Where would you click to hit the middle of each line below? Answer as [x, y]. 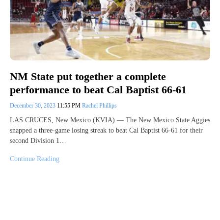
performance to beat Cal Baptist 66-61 [98, 89]
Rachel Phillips [99, 105]
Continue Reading [35, 159]
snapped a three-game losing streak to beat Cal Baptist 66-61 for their [106, 130]
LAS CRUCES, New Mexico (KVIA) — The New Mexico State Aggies [110, 120]
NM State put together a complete [88, 77]
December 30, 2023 [33, 105]
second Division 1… [38, 140]
